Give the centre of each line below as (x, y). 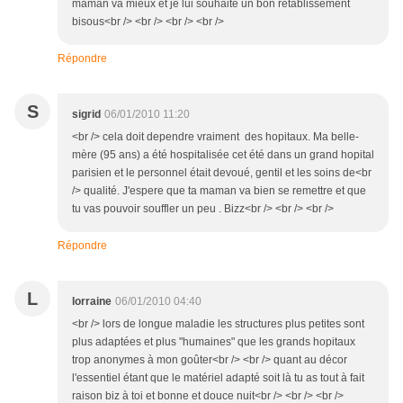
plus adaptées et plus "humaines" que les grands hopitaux (214, 342)
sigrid (86, 114)
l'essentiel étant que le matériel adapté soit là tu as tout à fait (218, 378)
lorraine (92, 301)
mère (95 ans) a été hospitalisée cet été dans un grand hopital (223, 155)
